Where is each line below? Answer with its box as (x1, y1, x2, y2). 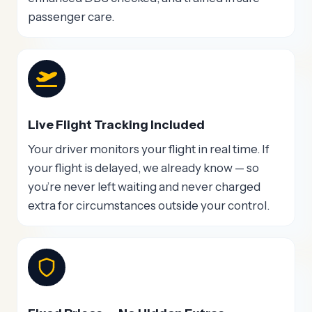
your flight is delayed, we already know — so (28, 161, 259, 175)
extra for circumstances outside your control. (28, 198, 270, 213)
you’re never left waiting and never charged (28, 180, 260, 194)
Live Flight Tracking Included (28, 117, 205, 132)
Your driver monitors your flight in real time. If (28, 142, 270, 157)
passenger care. (28, 9, 114, 24)
